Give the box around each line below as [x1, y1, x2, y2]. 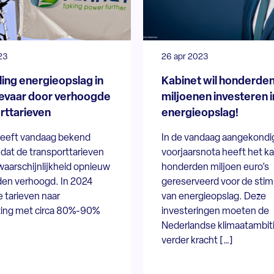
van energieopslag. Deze [161, 191, 266, 202]
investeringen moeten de [161, 206, 269, 217]
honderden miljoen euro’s [161, 162, 269, 172]
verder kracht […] [161, 235, 233, 246]
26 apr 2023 [161, 52, 209, 62]
